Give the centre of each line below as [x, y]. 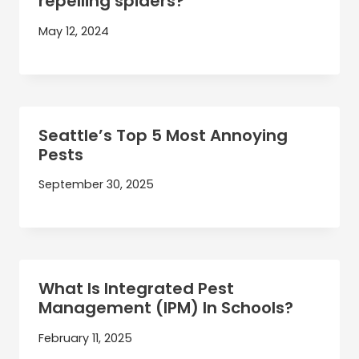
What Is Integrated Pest [136, 289]
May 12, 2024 [74, 31]
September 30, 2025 [96, 185]
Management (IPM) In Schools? [166, 308]
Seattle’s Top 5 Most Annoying [163, 135]
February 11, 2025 [85, 338]
